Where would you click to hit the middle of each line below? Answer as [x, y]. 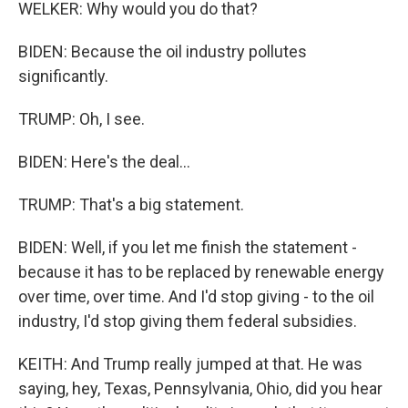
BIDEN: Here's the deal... [104, 161]
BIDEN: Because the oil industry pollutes [163, 51]
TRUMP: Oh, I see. [82, 118]
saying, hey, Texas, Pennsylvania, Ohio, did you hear [200, 388]
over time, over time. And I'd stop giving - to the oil [196, 296]
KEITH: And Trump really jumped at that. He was [190, 363]
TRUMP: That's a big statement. [131, 204]
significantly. [63, 76]
